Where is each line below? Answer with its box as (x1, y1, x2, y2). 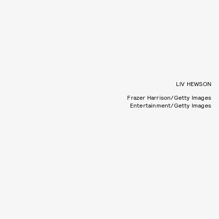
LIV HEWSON (176, 80, 211, 88)
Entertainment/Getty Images (130, 102, 211, 109)
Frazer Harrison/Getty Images (127, 94, 211, 101)
